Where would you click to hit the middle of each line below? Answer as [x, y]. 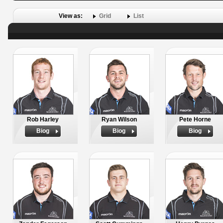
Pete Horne [195, 119]
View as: [71, 16]
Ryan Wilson [119, 119]
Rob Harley [43, 119]
